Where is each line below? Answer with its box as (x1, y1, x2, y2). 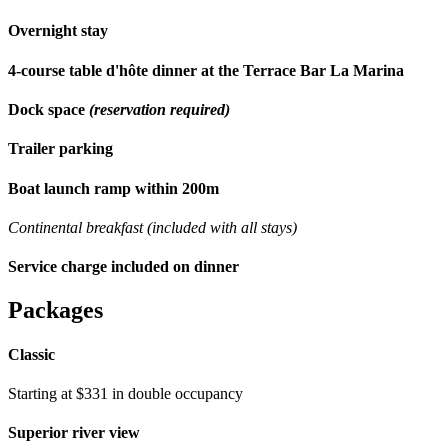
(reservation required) (89, 100, 230, 118)
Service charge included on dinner (8, 258, 239, 276)
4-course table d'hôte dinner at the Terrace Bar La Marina (8, 61, 404, 79)
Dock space (8, 100, 89, 118)
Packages (8, 297, 103, 324)
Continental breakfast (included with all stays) (8, 218, 297, 236)
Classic (8, 345, 55, 363)
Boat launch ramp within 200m (8, 179, 223, 197)
